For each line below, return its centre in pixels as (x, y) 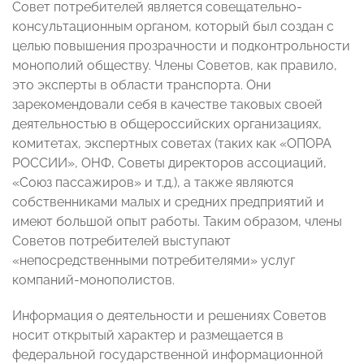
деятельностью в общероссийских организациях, (167, 124)
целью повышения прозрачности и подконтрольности (181, 46)
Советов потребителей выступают (121, 241)
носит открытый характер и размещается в (148, 336)
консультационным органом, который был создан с (173, 27)
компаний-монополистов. (93, 280)
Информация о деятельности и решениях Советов (169, 316)
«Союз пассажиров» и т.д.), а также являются (153, 183)
